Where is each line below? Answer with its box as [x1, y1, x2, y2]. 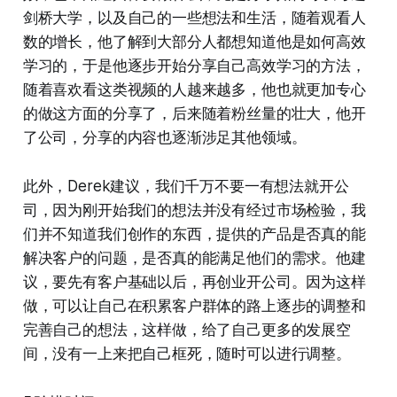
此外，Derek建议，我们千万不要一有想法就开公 [22, 177, 349, 196]
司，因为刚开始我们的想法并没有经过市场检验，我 [22, 201, 366, 220]
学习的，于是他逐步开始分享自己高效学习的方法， [22, 57, 366, 75]
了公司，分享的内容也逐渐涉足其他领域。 [22, 128, 307, 147]
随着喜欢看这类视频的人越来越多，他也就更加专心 [22, 81, 366, 99]
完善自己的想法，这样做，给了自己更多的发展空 [22, 321, 351, 339]
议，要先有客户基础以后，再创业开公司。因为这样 [22, 273, 366, 292]
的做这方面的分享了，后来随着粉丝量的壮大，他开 [22, 105, 366, 123]
